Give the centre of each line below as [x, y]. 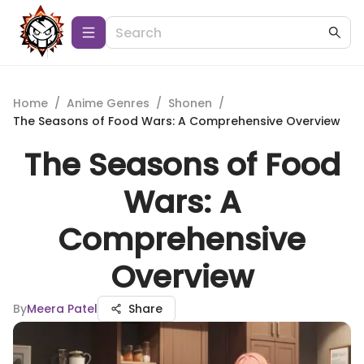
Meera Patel [62, 309]
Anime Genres [108, 103]
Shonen [190, 103]
